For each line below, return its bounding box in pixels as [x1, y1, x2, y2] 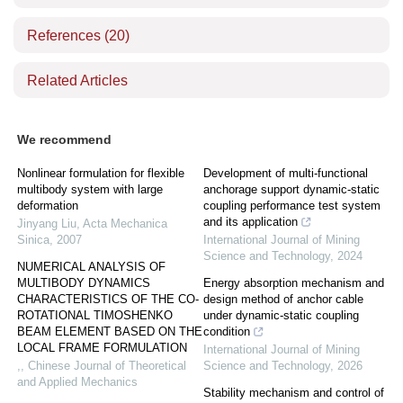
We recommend [17, 132, 112, 147]
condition [203, 325, 250, 338]
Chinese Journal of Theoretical [28, 359, 186, 372]
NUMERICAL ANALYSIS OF [17, 260, 166, 273]
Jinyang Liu [17, 217, 76, 230]
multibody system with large [17, 183, 163, 196]
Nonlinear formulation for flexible [17, 166, 184, 180]
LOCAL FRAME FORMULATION [17, 341, 187, 354]
